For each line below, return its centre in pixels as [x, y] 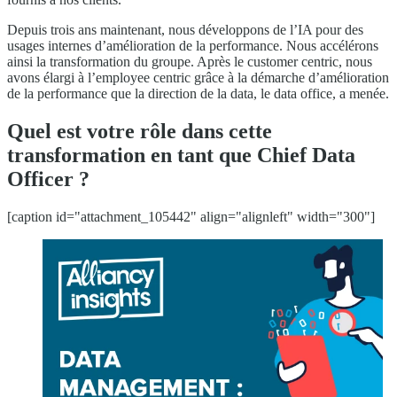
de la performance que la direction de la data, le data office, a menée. [198, 94]
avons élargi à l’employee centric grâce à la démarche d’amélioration [198, 78]
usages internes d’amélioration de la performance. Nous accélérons [193, 46]
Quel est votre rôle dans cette [140, 132]
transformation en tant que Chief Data [181, 156]
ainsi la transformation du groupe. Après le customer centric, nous [190, 62]
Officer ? [48, 179]
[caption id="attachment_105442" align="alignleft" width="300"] [191, 217]
